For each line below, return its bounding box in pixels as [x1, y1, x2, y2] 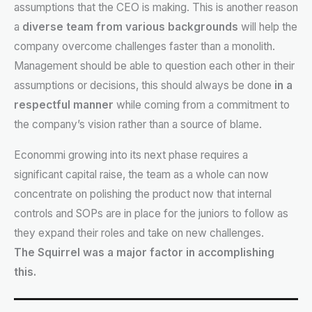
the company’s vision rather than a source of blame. [14, 118, 262, 132]
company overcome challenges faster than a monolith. [14, 40, 275, 54]
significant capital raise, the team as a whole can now [14, 167, 269, 181]
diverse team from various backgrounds [22, 20, 238, 34]
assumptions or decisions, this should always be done [14, 79, 274, 93]
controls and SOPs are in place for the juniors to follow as [14, 206, 288, 220]
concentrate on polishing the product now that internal [14, 187, 272, 201]
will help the [238, 20, 297, 34]
